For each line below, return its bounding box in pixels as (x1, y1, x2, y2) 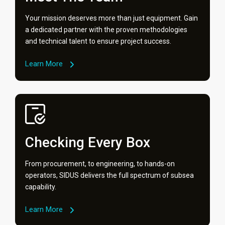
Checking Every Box (25, 134, 150, 151)
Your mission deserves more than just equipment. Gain (25, 14, 198, 23)
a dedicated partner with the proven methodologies (25, 26, 187, 34)
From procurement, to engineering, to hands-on (25, 160, 175, 168)
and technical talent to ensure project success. (25, 37, 171, 46)
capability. (25, 183, 56, 191)
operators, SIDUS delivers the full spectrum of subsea (25, 171, 194, 180)
